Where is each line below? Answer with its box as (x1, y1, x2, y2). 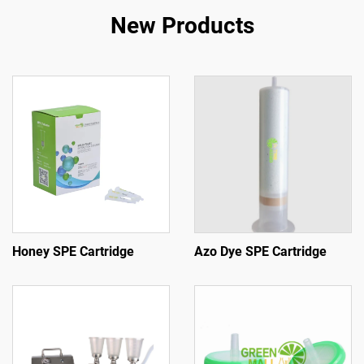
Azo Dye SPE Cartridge (194, 244, 327, 259)
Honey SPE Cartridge (12, 244, 134, 259)
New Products (110, 12, 254, 39)
